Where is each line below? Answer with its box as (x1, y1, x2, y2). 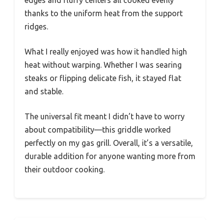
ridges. (25, 22, 48, 31)
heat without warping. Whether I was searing (25, 60, 182, 70)
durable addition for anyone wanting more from (25, 152, 195, 161)
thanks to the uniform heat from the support (25, 9, 183, 18)
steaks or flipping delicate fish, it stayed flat (25, 74, 181, 83)
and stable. (25, 87, 63, 96)
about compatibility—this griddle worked (25, 125, 171, 135)
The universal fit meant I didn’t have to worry (25, 112, 185, 121)
